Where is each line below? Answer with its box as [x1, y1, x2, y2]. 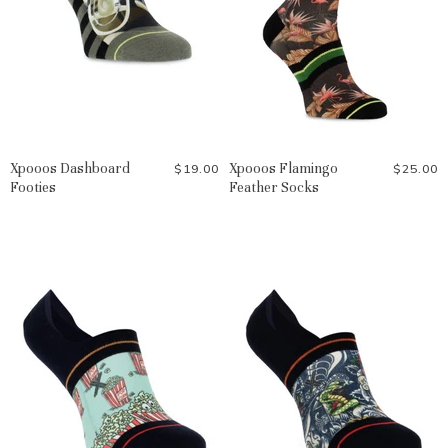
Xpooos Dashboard [10, 159, 130, 177]
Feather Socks [229, 178, 319, 196]
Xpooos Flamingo [229, 159, 338, 177]
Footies [10, 178, 56, 196]
